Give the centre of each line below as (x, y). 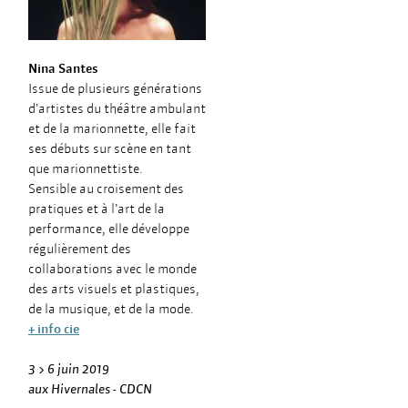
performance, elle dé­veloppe (109, 229)
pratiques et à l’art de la (97, 209)
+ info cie (54, 329)
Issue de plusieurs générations (115, 88)
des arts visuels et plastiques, (114, 289)
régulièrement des (80, 249)
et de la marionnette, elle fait (112, 128)
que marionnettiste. (86, 168)
